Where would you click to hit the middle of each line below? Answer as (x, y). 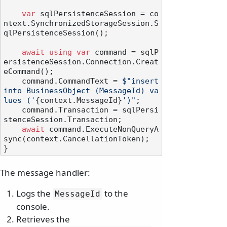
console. (33, 207)
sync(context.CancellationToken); (77, 139)
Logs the (34, 194)
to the (115, 194)
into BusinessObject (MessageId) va (81, 91)
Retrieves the (43, 219)
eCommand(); (29, 72)
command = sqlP (124, 52)
